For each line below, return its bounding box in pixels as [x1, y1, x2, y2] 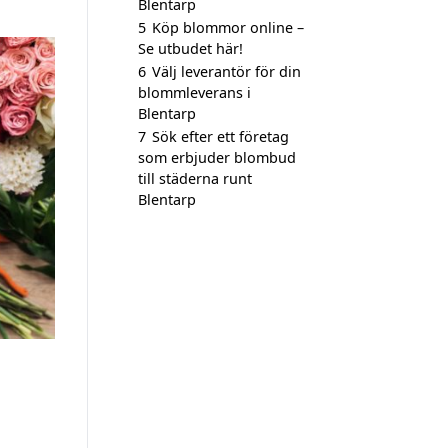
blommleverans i [138, 83, 251, 102]
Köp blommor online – [152, 18, 304, 37]
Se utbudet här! [138, 39, 243, 58]
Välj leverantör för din [152, 62, 301, 81]
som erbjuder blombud [138, 148, 296, 167]
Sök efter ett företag [152, 127, 289, 146]
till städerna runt [138, 169, 252, 188]
